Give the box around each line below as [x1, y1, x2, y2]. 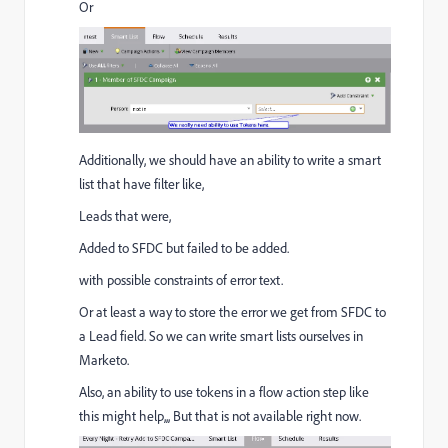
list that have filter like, [79, 175, 204, 194]
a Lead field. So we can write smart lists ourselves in [79, 327, 363, 346]
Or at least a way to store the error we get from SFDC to [79, 303, 386, 322]
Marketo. [79, 351, 129, 370]
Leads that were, [79, 207, 171, 226]
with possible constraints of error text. [79, 271, 283, 290]
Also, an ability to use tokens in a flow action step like [79, 383, 369, 402]
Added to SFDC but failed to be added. [79, 239, 289, 258]
